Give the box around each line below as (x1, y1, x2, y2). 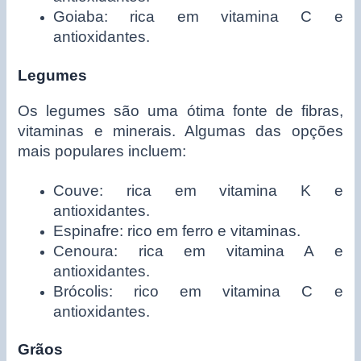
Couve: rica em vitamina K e (53, 181, 343, 199)
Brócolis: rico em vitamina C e (53, 282, 343, 300)
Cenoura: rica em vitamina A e (53, 242, 343, 259)
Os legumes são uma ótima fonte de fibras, (18, 102, 343, 120)
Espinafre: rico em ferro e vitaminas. (53, 222, 301, 239)
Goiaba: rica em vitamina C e (53, 8, 343, 26)
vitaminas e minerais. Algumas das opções (18, 122, 343, 140)
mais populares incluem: (18, 143, 187, 160)
